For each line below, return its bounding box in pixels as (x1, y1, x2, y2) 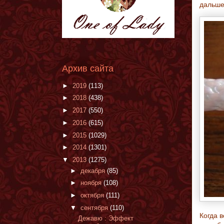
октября (80, 191, 106, 199)
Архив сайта (62, 63, 113, 73)
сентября (80, 203, 110, 211)
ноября (80, 179, 103, 187)
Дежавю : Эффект (78, 214, 134, 222)
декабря (80, 166, 107, 174)
